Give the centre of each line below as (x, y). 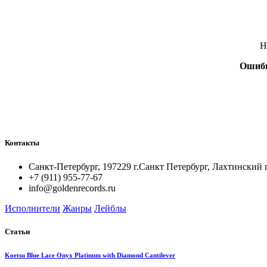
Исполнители (32, 208)
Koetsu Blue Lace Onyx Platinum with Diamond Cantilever (90, 255)
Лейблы (110, 208)
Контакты (22, 143)
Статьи (17, 231)
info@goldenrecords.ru (72, 188)
